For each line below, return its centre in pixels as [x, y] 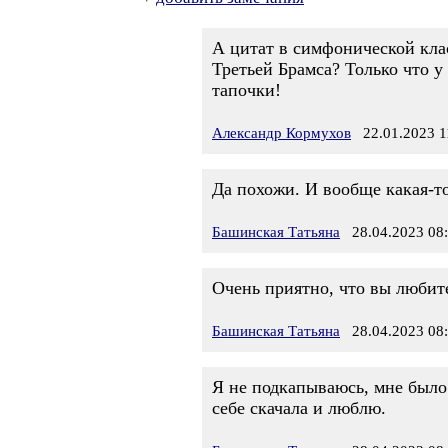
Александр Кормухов [281, 133]
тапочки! [246, 90]
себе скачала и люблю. [299, 408]
